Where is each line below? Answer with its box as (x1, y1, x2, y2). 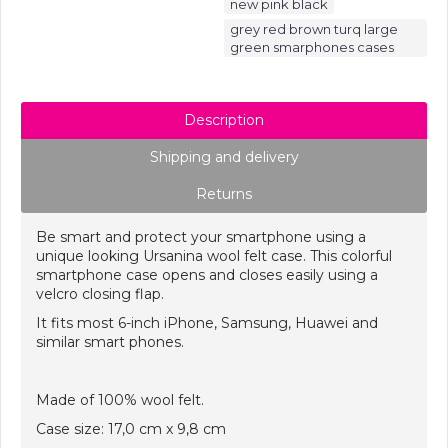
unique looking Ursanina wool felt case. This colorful (36, 247, 392, 265)
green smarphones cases (230, 39, 394, 55)
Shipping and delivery (149, 148, 299, 166)
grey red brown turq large (230, 21, 398, 37)
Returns (196, 185, 252, 203)
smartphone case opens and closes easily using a (36, 266, 378, 284)
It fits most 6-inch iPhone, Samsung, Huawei (36, 314, 348, 332)
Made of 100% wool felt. (36, 391, 204, 409)
